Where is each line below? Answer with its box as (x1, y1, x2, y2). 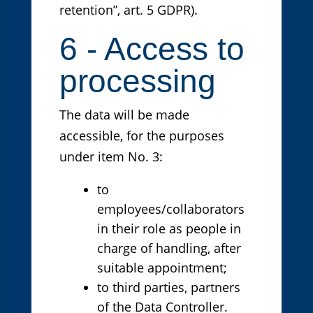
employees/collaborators (96, 201, 245, 218)
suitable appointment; (96, 259, 227, 277)
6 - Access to (59, 31, 245, 68)
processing (59, 63, 216, 100)
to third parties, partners (96, 279, 240, 296)
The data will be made (59, 106, 189, 124)
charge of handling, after (96, 240, 241, 257)
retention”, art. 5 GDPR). (59, 1, 198, 19)
